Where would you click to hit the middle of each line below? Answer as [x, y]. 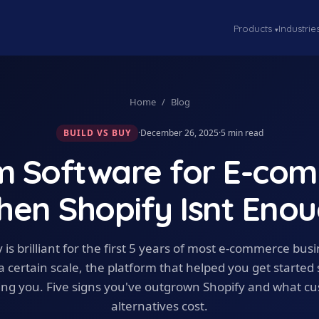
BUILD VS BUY [97, 133]
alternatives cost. [159, 306]
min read [244, 133]
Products [254, 28]
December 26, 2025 [179, 133]
